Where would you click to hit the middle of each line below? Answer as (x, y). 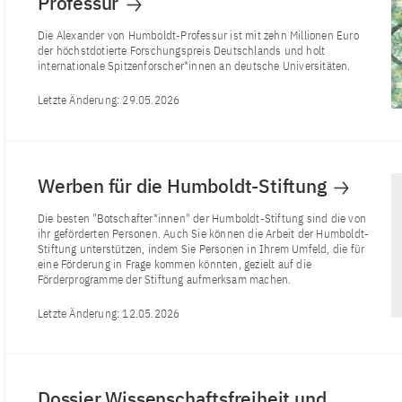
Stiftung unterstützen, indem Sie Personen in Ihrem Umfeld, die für (201, 249)
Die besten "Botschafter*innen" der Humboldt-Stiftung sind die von (202, 219)
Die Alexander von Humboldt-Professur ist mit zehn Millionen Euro (198, 35)
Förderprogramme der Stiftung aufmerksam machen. (165, 280)
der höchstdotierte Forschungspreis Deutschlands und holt (182, 50)
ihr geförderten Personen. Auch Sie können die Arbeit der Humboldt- (204, 234)
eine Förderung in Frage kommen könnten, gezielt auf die (175, 265)
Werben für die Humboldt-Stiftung (184, 186)
